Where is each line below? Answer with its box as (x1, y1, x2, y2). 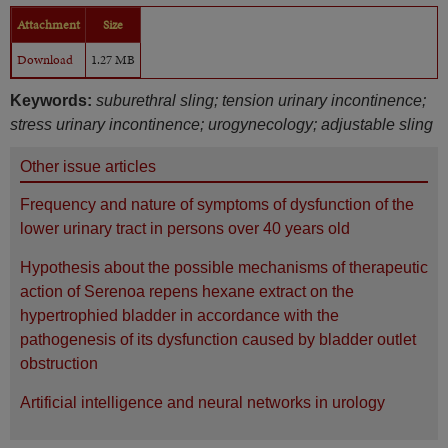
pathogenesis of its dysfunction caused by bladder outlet (20, 330, 416, 348)
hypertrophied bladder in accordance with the (20, 306, 339, 324)
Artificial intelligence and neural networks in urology (20, 393, 385, 411)
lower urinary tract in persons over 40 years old (20, 219, 350, 237)
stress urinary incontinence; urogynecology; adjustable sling (10, 115, 433, 133)
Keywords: (10, 91, 92, 109)
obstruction (20, 354, 98, 372)
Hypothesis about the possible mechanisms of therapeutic (20, 258, 428, 276)
